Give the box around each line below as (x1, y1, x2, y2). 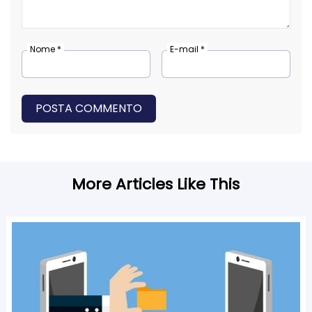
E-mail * (170, 43, 205, 56)
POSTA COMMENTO (36, 100, 142, 117)
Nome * (30, 43, 61, 56)
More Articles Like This (72, 173, 240, 196)
